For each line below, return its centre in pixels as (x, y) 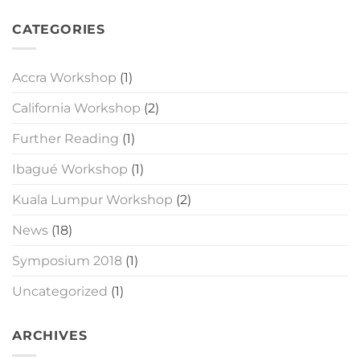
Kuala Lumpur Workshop (92, 200)
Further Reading (65, 139)
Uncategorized (60, 292)
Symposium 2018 (67, 261)
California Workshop (76, 108)
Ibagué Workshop (70, 170)
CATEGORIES (59, 29)
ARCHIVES (50, 336)
